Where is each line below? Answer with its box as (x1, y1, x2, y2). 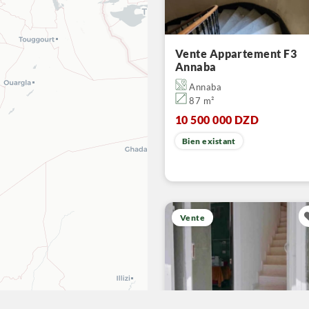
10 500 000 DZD (175, 113, 259, 126)
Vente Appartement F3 (175, 47, 297, 60)
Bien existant (182, 136, 236, 146)
